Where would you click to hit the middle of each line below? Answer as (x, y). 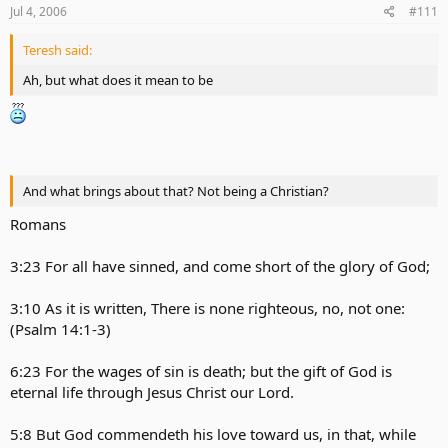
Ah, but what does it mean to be (118, 79)
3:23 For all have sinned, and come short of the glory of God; (220, 266)
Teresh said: (57, 49)
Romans (38, 224)
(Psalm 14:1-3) (60, 329)
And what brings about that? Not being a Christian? (176, 190)
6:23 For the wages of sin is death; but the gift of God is (201, 371)
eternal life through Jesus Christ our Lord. (152, 392)
